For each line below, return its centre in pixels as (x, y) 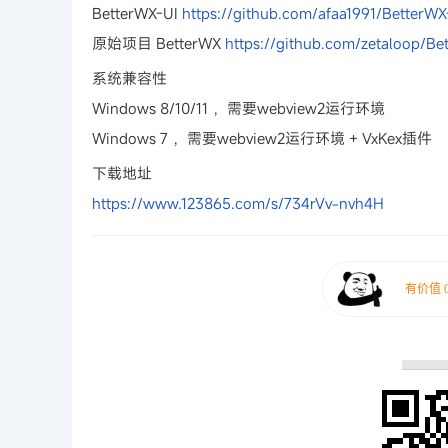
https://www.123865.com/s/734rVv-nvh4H (238, 203)
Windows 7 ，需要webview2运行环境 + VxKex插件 (262, 138)
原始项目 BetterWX (158, 43)
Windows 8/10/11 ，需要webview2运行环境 (238, 108)
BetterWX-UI (137, 13)
